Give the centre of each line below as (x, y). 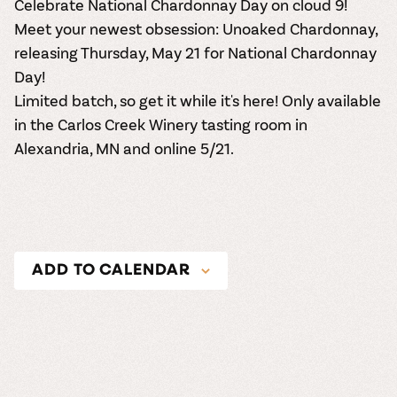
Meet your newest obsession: (118, 29)
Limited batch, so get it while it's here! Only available (198, 101)
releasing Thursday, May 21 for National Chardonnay (195, 53)
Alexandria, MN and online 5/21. (124, 148)
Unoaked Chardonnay (299, 29)
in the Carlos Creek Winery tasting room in (161, 125)
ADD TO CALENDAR (111, 271)
